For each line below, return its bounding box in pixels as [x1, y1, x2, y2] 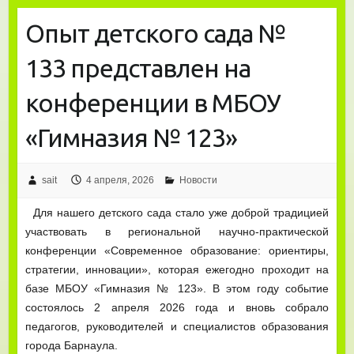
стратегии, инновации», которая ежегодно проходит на [24, 262, 330, 276]
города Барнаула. [24, 338, 118, 352]
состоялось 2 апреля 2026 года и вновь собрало [24, 300, 330, 314]
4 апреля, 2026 [85, 174, 154, 186]
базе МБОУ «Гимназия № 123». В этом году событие [24, 281, 330, 295]
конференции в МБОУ [24, 88, 281, 117]
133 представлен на [24, 53, 250, 82]
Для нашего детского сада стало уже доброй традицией [24, 205, 330, 219]
